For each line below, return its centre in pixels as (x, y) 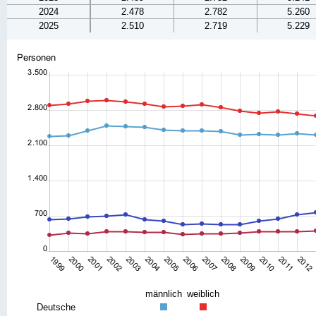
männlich (164, 294)
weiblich (203, 294)
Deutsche (56, 307)
